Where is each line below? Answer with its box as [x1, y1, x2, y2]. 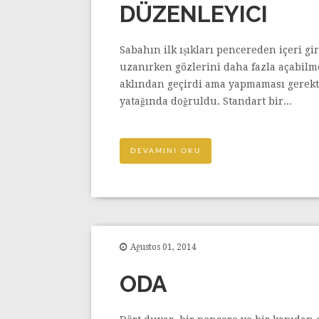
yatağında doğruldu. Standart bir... [120, 95, 292, 107]
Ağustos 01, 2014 [130, 241, 197, 252]
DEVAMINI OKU [130, 147, 201, 155]
